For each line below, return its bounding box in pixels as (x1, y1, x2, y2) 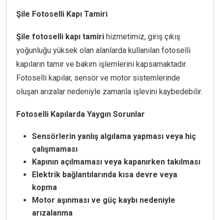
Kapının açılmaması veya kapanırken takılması (32, 157, 200, 167)
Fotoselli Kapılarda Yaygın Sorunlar (16, 110, 145, 119)
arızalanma (32, 208, 73, 218)
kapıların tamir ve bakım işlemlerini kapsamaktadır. (16, 59, 187, 69)
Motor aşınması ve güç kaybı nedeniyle (32, 195, 175, 205)
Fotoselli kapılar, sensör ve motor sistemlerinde (16, 73, 180, 83)
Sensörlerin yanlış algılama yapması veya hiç (32, 132, 196, 141)
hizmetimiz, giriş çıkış (104, 32, 180, 42)
